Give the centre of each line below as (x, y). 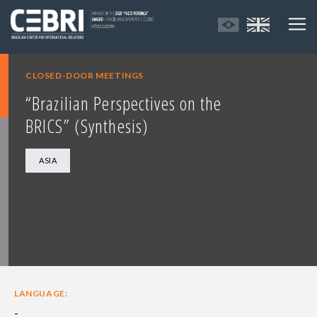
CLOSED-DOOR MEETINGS (85, 76)
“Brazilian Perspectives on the (124, 104)
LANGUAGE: (41, 294)
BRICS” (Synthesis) (87, 126)
